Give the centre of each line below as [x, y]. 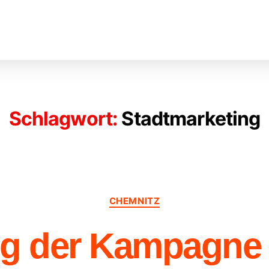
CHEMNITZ [134, 201]
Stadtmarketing [191, 119]
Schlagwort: [63, 119]
